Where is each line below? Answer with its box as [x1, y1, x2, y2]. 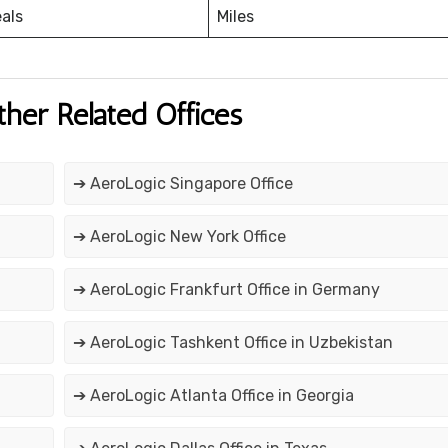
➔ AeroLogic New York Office [72, 227, 286, 247]
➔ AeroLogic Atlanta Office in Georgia [72, 386, 354, 406]
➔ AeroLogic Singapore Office [72, 174, 293, 194]
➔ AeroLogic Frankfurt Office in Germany [72, 280, 380, 300]
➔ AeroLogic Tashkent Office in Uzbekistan [72, 333, 393, 353]
